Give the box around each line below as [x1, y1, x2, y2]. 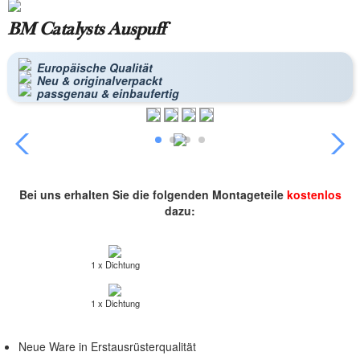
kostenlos [286, 186, 342, 203]
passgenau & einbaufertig [36, 85, 179, 102]
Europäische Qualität [36, 59, 153, 76]
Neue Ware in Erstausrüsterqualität [18, 338, 196, 355]
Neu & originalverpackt [36, 72, 162, 89]
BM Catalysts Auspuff [6, 18, 166, 41]
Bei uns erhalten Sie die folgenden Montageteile [18, 186, 287, 203]
